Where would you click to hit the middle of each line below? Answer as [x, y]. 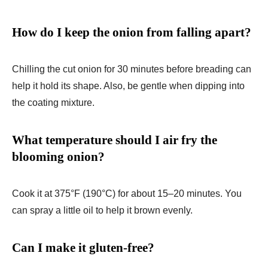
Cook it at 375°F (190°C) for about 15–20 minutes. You [127, 194]
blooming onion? [58, 157]
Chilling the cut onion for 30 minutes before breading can [132, 69]
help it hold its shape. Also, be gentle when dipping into [128, 86]
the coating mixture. [53, 103]
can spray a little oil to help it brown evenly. [102, 211]
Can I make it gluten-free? [83, 248]
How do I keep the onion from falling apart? [132, 33]
